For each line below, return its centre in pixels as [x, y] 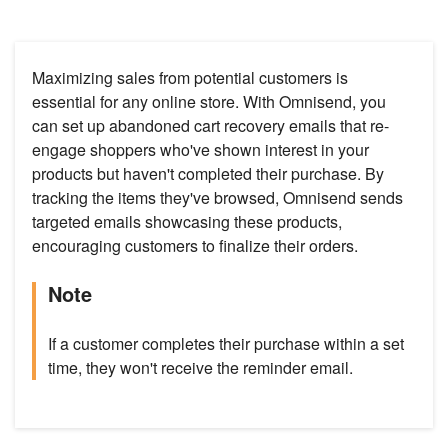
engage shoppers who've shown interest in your [200, 150]
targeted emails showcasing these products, [187, 222]
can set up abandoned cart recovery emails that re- [210, 126]
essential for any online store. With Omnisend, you [209, 102]
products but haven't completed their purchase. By [208, 174]
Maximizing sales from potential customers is [190, 78]
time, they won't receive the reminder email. [200, 368]
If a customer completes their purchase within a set [226, 344]
